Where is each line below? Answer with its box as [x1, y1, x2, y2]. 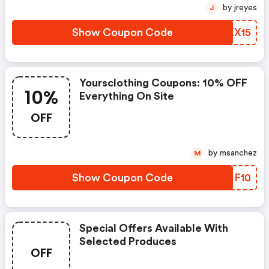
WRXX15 [209, 27, 251, 38]
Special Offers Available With [79, 223, 228, 234]
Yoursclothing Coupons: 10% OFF [79, 77, 247, 88]
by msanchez [220, 149, 257, 157]
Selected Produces [79, 236, 177, 247]
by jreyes [234, 4, 257, 12]
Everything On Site [79, 91, 174, 101]
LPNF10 [211, 172, 251, 183]
